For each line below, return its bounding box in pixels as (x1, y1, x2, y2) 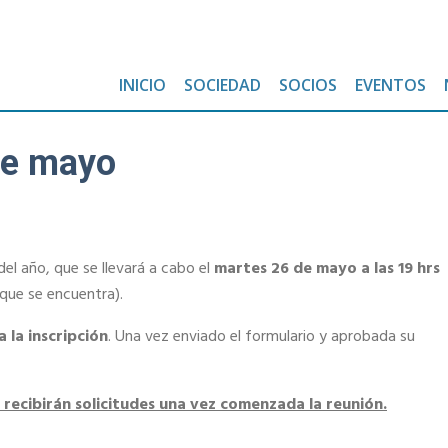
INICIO (119, 74, 166, 96)
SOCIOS (279, 74, 337, 96)
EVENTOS (355, 74, 426, 96)
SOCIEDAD (184, 74, 261, 96)
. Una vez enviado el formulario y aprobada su (108, 323, 415, 350)
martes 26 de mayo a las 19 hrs (214, 255, 440, 282)
